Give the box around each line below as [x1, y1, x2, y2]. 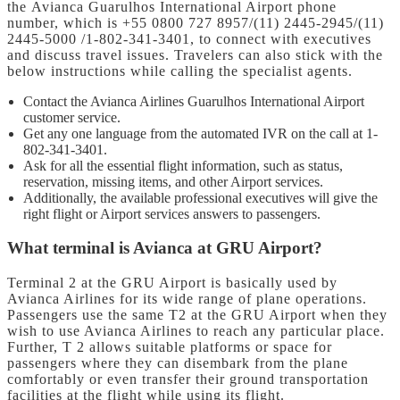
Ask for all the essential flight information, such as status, [23, 157, 343, 173]
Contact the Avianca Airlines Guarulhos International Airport [23, 93, 364, 109]
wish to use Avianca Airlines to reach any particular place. [7, 323, 385, 339]
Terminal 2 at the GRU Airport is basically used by [7, 275, 337, 291]
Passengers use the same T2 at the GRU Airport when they [7, 307, 387, 323]
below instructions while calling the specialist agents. [7, 62, 353, 79]
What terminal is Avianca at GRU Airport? [7, 238, 322, 258]
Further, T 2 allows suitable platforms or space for [7, 339, 332, 355]
